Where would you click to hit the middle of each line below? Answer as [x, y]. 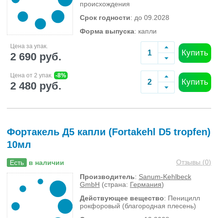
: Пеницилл [182, 198]
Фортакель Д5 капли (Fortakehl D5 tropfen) [109, 132]
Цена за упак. [29, 46]
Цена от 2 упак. [32, 75]
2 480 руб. [36, 86]
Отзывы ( [191, 162]
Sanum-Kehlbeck [165, 177]
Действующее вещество [122, 198]
